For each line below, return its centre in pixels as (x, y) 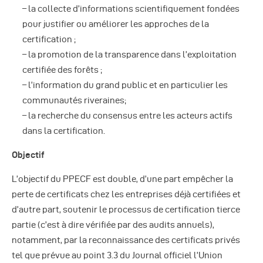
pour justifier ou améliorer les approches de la (116, 24)
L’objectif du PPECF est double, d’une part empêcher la (122, 179)
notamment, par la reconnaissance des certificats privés (126, 240)
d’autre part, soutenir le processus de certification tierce (126, 209)
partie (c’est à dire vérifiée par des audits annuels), (113, 225)
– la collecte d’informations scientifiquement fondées (131, 9)
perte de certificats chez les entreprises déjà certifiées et (126, 194)
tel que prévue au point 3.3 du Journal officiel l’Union (117, 255)
